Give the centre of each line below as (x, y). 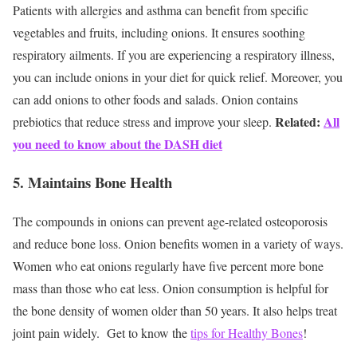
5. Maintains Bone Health (92, 182)
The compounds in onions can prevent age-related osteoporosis (170, 222)
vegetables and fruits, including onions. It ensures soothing (159, 32)
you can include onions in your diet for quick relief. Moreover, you (178, 76)
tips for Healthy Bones (247, 333)
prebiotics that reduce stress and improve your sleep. (142, 121)
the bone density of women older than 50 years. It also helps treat (175, 311)
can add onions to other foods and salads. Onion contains (155, 99)
